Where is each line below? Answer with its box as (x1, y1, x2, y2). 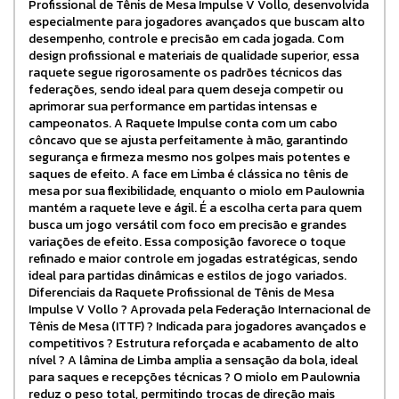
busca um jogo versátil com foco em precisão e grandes (28, 215, 346, 234)
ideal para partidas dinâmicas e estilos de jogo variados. (28, 265, 346, 285)
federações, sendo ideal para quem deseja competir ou (28, 79, 343, 99)
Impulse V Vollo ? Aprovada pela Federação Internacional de (28, 299, 370, 319)
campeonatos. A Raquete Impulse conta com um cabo (28, 113, 338, 133)
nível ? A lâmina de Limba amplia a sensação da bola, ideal (28, 350, 358, 370)
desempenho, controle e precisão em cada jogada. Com (28, 28, 344, 48)
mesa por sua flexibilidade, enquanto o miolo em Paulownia (28, 181, 364, 200)
